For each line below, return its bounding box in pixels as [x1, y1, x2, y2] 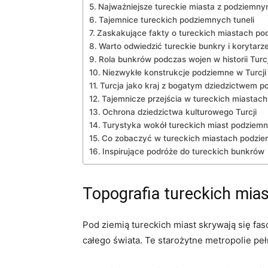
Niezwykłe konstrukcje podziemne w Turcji [102, 67, 266, 77]
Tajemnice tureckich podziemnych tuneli [98, 14, 254, 25]
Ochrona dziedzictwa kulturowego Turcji [102, 106, 257, 117]
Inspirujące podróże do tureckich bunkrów [102, 146, 264, 156]
